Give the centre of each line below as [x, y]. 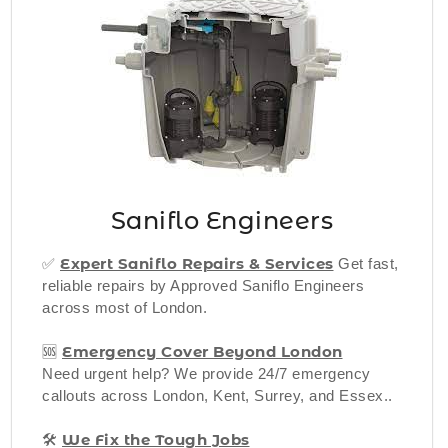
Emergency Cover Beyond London [202, 351]
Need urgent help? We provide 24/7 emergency [206, 373]
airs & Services [273, 263]
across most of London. [124, 307]
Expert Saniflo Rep [136, 263]
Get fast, [366, 263]
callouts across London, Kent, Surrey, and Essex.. [217, 395]
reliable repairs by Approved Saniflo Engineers [203, 285]
